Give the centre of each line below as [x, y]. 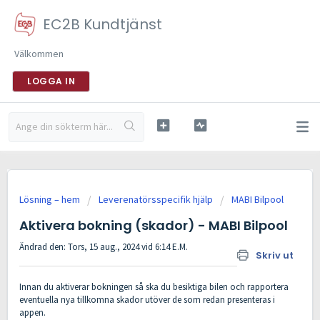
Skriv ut [275, 255]
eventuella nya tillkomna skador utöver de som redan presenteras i [147, 300]
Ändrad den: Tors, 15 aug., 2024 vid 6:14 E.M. [104, 247]
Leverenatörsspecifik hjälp [156, 199]
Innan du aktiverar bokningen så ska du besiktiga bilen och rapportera [154, 287]
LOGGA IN [51, 81]
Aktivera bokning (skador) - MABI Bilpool [154, 225]
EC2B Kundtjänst [102, 24]
